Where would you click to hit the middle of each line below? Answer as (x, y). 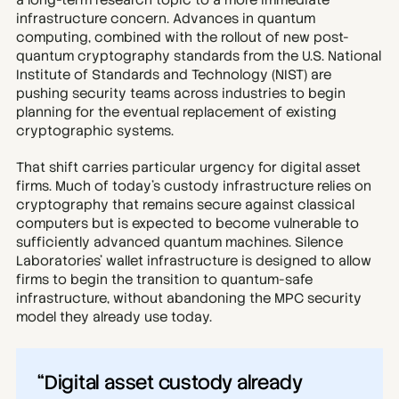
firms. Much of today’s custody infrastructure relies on (194, 186)
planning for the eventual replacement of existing (176, 112)
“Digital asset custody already (170, 383)
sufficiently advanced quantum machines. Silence (179, 242)
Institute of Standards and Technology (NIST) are (174, 75)
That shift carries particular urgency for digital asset (188, 167)
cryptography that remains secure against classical (185, 205)
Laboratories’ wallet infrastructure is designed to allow (194, 261)
